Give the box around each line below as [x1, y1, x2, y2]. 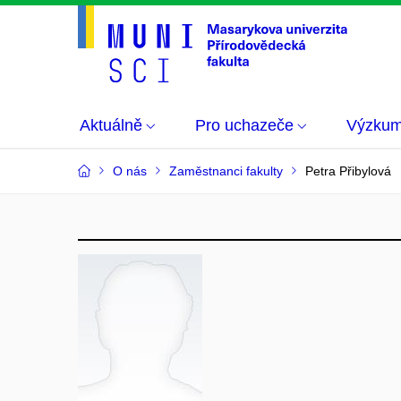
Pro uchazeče [195, 116, 294, 134]
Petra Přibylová [305, 164, 391, 178]
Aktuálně [80, 116, 142, 134]
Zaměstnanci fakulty [169, 164, 283, 178]
